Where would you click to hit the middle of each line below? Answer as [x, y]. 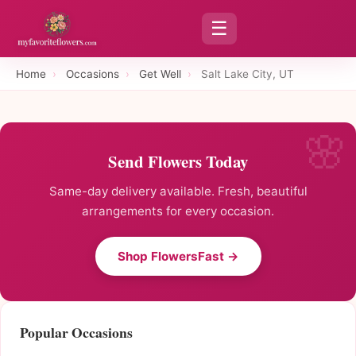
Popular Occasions [76, 333]
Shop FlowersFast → [178, 257]
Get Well [160, 74]
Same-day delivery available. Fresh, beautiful [178, 192]
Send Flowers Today [178, 162]
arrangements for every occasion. [178, 211]
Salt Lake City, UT [248, 74]
